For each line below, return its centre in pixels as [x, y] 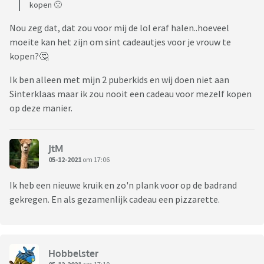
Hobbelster [73, 253]
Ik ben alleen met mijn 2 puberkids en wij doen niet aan [119, 80]
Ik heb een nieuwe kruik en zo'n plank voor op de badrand [123, 185]
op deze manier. [41, 108]
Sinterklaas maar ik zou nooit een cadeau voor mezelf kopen [131, 94]
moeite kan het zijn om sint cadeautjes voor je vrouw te [120, 42]
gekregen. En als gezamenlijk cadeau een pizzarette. [115, 199]
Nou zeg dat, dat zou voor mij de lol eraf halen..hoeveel [119, 28]
